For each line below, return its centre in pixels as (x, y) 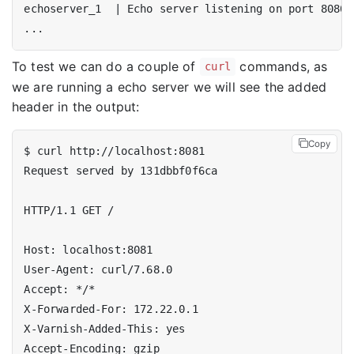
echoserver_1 (69, 8)
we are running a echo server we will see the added (169, 87)
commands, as (282, 66)
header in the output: (76, 106)
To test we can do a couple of (106, 66)
